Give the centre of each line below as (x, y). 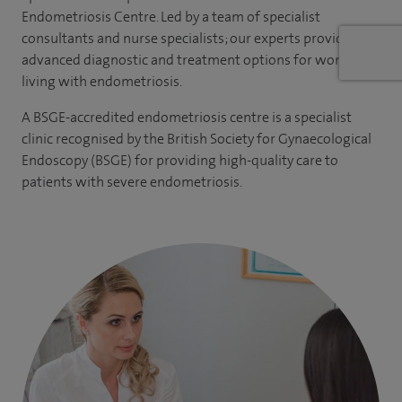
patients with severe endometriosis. (133, 182)
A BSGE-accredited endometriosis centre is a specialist (187, 118)
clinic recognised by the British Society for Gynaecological (197, 139)
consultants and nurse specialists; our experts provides (189, 39)
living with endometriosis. (102, 82)
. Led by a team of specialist (238, 17)
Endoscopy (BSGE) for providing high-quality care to (180, 161)
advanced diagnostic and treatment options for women (192, 60)
